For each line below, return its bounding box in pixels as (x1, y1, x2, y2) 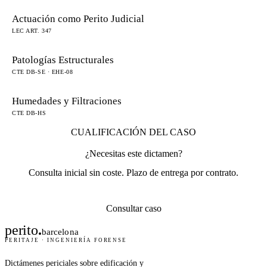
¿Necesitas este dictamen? (85, 148, 182, 159)
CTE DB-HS (12, 109, 46, 116)
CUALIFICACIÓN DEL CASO (71, 126, 196, 137)
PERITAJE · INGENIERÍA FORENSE (5, 237, 128, 243)
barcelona (41, 226, 79, 237)
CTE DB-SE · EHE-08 (12, 68, 73, 75)
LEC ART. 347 (12, 27, 52, 34)
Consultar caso (105, 203, 162, 213)
